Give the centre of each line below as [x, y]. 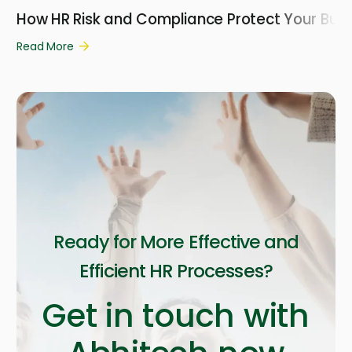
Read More [45, 47]
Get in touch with [176, 316]
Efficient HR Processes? [176, 271]
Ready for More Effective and [176, 242]
